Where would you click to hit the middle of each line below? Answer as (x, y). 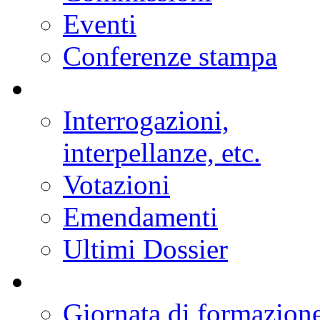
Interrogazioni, (146, 120)
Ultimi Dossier (145, 249)
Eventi (100, 24)
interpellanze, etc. (162, 152)
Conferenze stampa (170, 56)
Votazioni (116, 184)
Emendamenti (140, 216)
